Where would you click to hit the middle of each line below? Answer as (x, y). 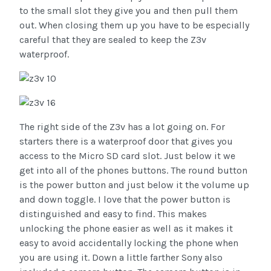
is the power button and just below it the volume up (134, 185)
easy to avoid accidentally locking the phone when (129, 243)
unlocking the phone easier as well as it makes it (126, 229)
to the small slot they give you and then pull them (129, 11)
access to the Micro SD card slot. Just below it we (127, 156)
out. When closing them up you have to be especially (134, 25)
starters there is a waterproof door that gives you (126, 142)
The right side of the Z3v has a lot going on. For (122, 127)
